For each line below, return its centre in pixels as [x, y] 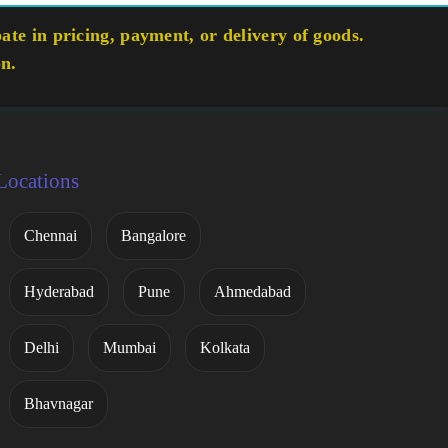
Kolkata [224, 348]
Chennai [50, 236]
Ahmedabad [252, 292]
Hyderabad [58, 292]
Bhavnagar [58, 404]
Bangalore [153, 236]
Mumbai [129, 348]
